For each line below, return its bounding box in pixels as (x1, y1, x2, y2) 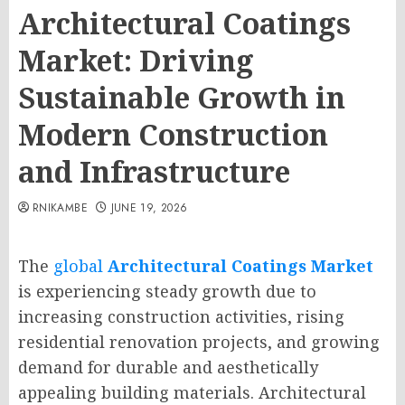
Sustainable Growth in (18, 78, 345, 117)
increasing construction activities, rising (18, 306, 344, 327)
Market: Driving (18, 41, 254, 80)
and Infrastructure (18, 152, 290, 191)
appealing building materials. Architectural (18, 381, 366, 403)
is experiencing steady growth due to (18, 280, 316, 302)
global (53, 255, 108, 277)
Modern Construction (18, 115, 328, 154)
